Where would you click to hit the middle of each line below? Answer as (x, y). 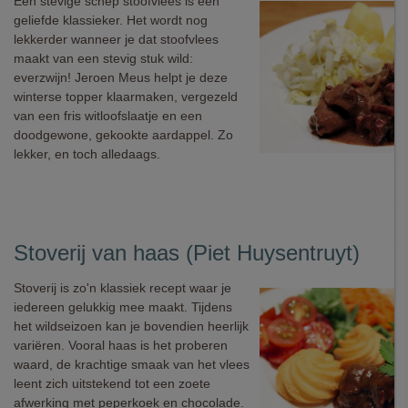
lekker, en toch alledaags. (87, 154)
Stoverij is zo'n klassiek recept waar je (122, 288)
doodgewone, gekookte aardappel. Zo (123, 135)
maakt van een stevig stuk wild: (103, 58)
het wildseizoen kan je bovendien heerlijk (131, 326)
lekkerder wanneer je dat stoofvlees (116, 39)
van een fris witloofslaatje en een (108, 116)
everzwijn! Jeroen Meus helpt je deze (121, 77)
